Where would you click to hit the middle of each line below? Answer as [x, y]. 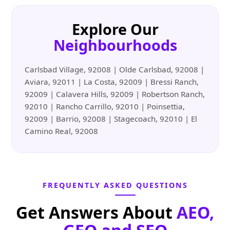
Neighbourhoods [115, 45]
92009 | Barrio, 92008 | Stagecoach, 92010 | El [111, 119]
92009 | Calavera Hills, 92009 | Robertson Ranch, [115, 94]
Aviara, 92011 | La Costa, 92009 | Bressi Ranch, [112, 82]
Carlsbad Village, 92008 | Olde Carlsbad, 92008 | [115, 70]
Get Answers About [96, 213]
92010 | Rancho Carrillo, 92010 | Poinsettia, [105, 107]
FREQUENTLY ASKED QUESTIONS [115, 185]
